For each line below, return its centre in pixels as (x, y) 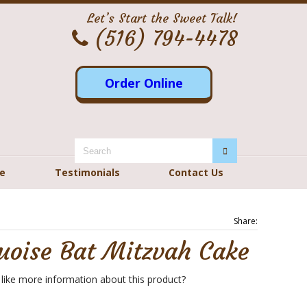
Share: (246, 221)
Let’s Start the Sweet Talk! (162, 18)
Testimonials (87, 172)
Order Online (144, 83)
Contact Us (196, 172)
